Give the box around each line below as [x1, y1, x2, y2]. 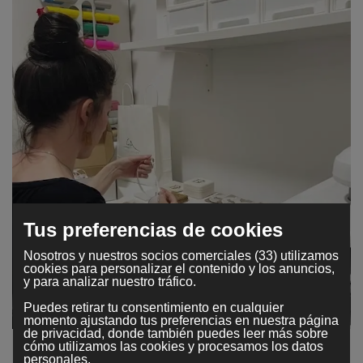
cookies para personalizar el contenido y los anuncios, [23, 261, 335, 275]
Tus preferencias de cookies [23, 218, 283, 241]
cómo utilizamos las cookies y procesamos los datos [23, 339, 323, 353]
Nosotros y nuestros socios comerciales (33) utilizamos [23, 248, 339, 263]
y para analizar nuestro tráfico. [23, 274, 196, 288]
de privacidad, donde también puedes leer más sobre [23, 326, 328, 340]
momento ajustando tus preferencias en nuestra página [23, 313, 339, 327]
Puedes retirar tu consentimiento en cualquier [23, 300, 284, 314]
